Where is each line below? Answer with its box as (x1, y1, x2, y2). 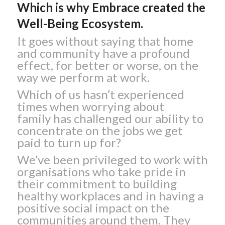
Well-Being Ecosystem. (17, 16, 143, 31)
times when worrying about (17, 98, 164, 114)
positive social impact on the (17, 200, 169, 215)
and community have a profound (17, 45, 190, 60)
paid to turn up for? (17, 135, 121, 150)
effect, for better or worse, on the (17, 57, 198, 72)
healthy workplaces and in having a (17, 188, 203, 203)
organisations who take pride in (17, 164, 186, 179)
